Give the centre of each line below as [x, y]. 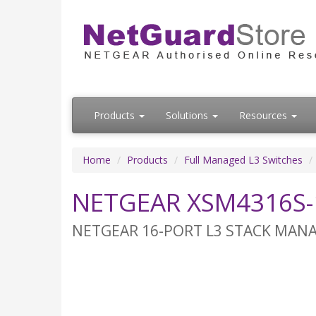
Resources [265, 116]
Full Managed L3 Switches [243, 160]
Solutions [188, 116]
